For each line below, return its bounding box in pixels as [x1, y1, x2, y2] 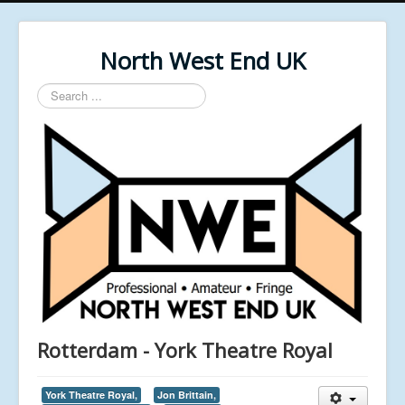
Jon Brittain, [157, 387, 216, 401]
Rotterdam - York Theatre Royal [37, 335, 333, 363]
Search [37, 82, 74, 99]
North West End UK [99, 45, 306, 77]
